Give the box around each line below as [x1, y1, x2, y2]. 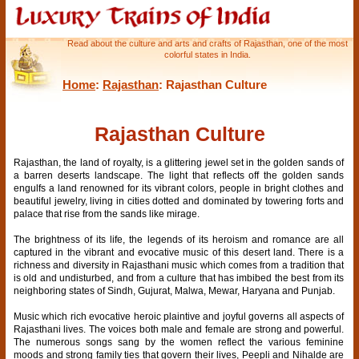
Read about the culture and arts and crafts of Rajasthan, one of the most [67, 38, 348, 48]
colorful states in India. [163, 50, 251, 59]
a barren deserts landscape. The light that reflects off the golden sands [14, 169, 345, 181]
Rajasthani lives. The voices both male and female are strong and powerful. [14, 323, 345, 335]
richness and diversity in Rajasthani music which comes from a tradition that [14, 259, 345, 271]
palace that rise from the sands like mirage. [14, 208, 200, 220]
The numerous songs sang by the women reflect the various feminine [14, 336, 345, 348]
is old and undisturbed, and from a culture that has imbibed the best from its [14, 272, 345, 284]
